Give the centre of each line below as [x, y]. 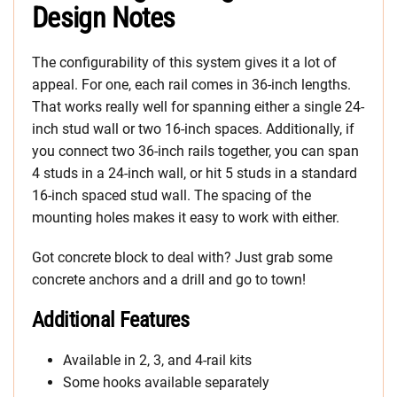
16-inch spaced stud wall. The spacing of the [171, 195]
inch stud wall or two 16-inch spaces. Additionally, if [193, 128]
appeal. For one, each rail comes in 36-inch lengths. [191, 84]
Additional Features [111, 319]
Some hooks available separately [166, 382]
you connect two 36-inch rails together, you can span [195, 151]
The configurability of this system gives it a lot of [184, 62]
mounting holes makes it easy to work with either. [186, 217]
